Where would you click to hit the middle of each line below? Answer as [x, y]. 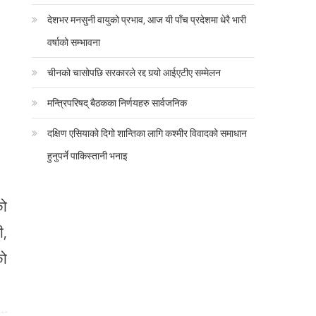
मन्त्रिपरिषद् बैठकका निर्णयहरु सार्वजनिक [117, 102]
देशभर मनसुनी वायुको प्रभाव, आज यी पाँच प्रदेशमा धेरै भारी [147, 19]
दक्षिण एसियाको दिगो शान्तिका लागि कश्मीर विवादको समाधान [147, 133]
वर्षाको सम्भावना [74, 42]
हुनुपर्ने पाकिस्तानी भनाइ [88, 155]
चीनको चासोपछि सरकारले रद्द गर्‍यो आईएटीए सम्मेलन [134, 72]
